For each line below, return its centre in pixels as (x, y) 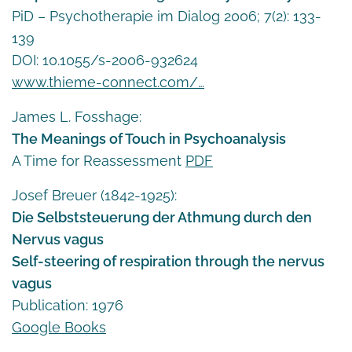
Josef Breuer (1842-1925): (94, 195)
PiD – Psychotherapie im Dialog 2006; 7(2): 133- (167, 16)
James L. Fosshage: (77, 116)
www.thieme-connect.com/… (108, 82)
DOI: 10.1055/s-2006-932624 (105, 60)
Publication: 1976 (68, 305)
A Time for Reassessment (99, 160)
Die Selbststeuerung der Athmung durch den (162, 217)
